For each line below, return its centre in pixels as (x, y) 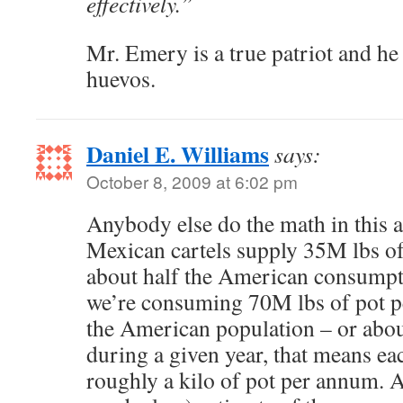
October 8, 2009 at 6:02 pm (192, 181)
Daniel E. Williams (178, 154)
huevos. (121, 78)
